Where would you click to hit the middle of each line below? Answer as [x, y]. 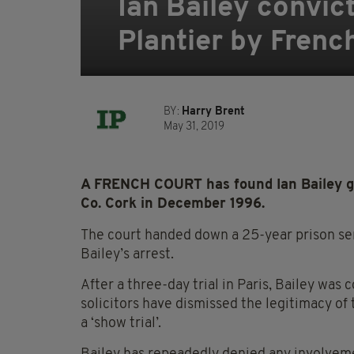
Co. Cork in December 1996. [173, 205]
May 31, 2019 [194, 127]
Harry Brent [213, 112]
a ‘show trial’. [121, 324]
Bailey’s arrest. [127, 255]
